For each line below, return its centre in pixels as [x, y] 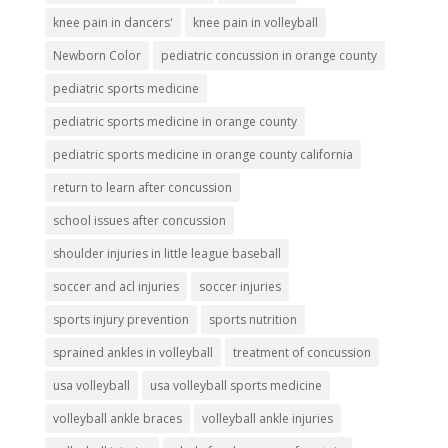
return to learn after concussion [142, 188]
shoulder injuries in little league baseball [166, 254]
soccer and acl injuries [115, 287]
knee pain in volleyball [255, 23]
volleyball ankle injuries [267, 419]
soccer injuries [239, 287]
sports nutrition [252, 320]
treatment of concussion [301, 353]
